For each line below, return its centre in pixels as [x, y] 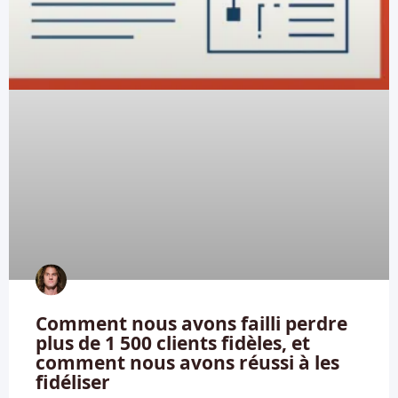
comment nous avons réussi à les [187, 362]
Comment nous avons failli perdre [191, 323]
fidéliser [73, 382]
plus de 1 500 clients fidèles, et [173, 342]
